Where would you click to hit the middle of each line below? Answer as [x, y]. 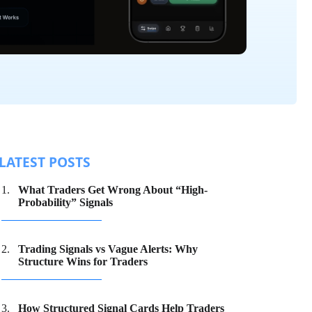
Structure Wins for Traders [83, 261]
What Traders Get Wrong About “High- [112, 189]
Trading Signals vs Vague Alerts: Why [108, 249]
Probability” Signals [65, 202]
